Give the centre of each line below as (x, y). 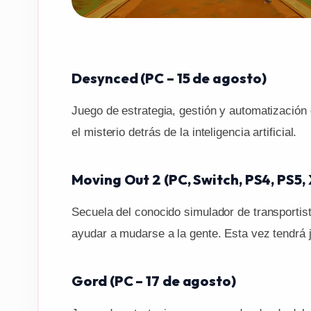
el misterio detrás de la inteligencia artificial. (184, 132)
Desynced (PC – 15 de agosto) (169, 78)
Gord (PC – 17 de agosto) (154, 280)
